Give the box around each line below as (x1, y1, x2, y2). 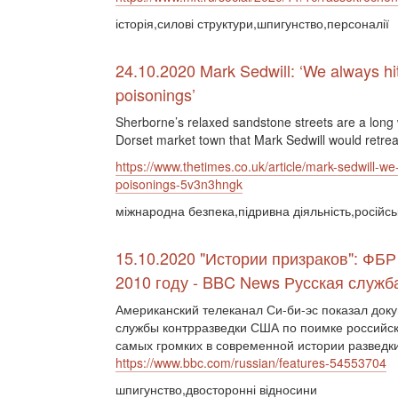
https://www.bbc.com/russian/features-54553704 (115, 354, 386, 371)
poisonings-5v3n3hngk (115, 175, 243, 193)
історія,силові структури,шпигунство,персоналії (115, 14, 389, 32)
